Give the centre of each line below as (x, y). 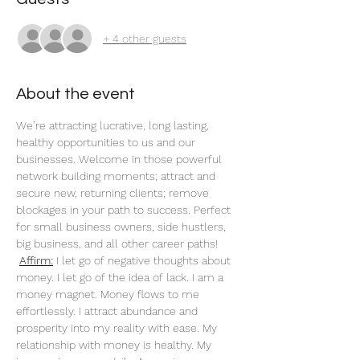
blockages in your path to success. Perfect (125, 210)
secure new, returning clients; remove (114, 193)
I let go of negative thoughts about (143, 260)
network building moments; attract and (117, 176)
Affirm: (36, 260)
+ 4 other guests (145, 38)
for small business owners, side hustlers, (123, 227)
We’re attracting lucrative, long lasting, (114, 125)
